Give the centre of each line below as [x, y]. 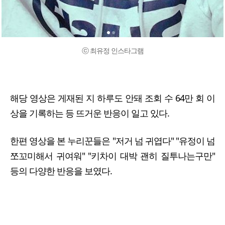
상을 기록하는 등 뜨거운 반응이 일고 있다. [90, 113]
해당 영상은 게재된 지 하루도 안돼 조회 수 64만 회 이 [113, 98]
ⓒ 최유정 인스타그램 [113, 51]
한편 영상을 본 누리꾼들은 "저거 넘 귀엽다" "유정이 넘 [113, 140]
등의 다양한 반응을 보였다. [61, 171]
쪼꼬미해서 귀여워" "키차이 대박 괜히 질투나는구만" [113, 155]
